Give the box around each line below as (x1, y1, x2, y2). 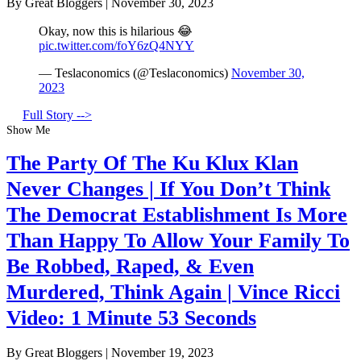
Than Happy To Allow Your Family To (6, 229, 350, 253)
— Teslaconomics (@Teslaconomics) (39, 65, 231, 80)
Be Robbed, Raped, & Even (6, 255, 254, 279)
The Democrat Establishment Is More (6, 203, 347, 227)
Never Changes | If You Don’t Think (6, 177, 330, 201)
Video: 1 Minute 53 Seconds (6, 306, 256, 330)
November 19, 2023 (111, 345, 214, 359)
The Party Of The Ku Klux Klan (6, 151, 298, 176)
